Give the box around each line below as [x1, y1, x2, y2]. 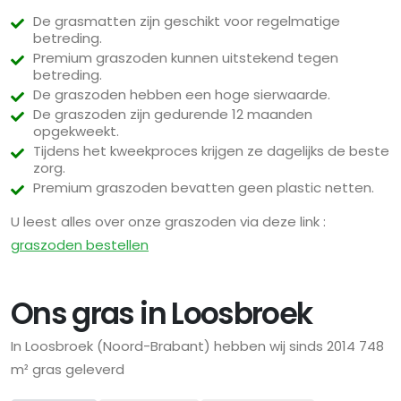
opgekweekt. [33, 122, 119, 141]
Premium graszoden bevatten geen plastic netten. [33, 178, 374, 198]
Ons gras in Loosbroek [11, 293, 312, 336]
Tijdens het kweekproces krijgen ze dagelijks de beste [33, 141, 389, 161]
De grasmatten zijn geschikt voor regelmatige [33, 12, 340, 31]
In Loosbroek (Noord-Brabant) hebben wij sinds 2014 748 [11, 337, 384, 356]
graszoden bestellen [11, 235, 149, 255]
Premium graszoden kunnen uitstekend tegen [33, 48, 338, 68]
